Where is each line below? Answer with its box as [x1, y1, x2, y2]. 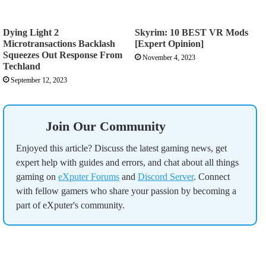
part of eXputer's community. [16, 200, 125, 211]
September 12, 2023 [11, 76, 67, 85]
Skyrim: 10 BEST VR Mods [135, 27, 248, 38]
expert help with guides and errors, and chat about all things [16, 157, 239, 168]
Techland [3, 61, 40, 72]
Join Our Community [46, 119, 166, 134]
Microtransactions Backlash [3, 39, 115, 49]
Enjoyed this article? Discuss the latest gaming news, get [16, 143, 227, 154]
